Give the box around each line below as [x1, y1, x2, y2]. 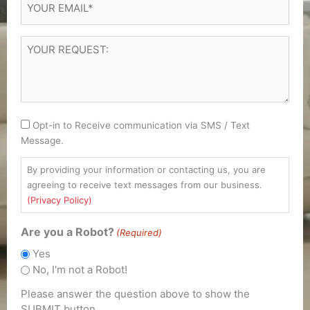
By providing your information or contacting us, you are [27, 164, 266, 176]
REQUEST [20, 51, 73, 66]
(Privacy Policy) [27, 194, 92, 206]
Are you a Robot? [21, 224, 114, 239]
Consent [20, 118, 66, 132]
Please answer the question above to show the [21, 287, 250, 301]
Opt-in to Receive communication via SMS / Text [33, 120, 250, 131]
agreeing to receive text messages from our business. [27, 179, 262, 191]
